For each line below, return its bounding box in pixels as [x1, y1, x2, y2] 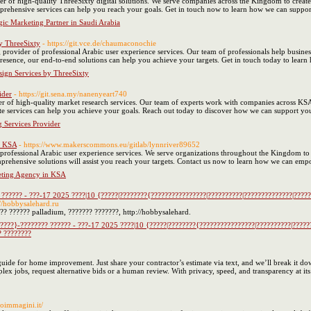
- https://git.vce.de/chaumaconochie [42, 39, 156, 47]
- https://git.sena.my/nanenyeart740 [14, 90, 127, 98]
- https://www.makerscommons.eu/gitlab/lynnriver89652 [19, 140, 200, 149]
